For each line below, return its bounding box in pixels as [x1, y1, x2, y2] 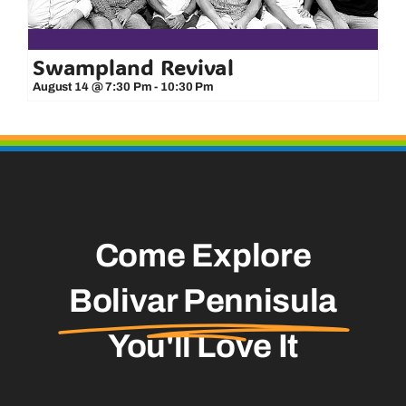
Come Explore [94, 237, 312, 274]
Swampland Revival [32, 53, 234, 82]
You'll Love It [108, 327, 298, 364]
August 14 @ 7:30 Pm [32, 81, 152, 94]
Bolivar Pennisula [69, 282, 337, 319]
